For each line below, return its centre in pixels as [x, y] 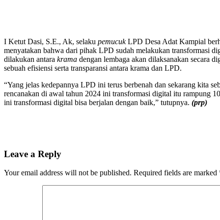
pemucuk [112, 41]
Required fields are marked [176, 173]
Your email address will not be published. [68, 173]
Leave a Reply [33, 154]
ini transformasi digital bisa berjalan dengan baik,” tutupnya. [98, 102]
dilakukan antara [30, 59]
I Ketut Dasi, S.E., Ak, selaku [51, 41]
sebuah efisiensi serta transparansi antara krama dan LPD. [93, 68]
